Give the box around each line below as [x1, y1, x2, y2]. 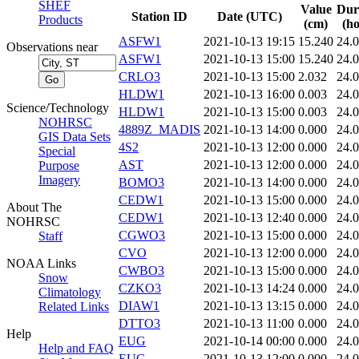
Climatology [38, 285, 101, 299]
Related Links [38, 300, 109, 313]
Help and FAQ [38, 341, 114, 355]
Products [38, 13, 83, 26]
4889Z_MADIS [119, 123, 200, 137]
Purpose [38, 159, 79, 172]
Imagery [38, 173, 80, 187]
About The [6, 200, 62, 214]
